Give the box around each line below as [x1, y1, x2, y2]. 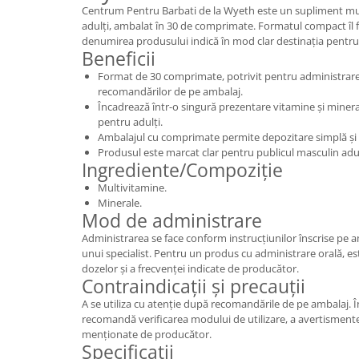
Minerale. [98, 195, 142, 210]
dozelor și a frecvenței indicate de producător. [82, 260, 299, 276]
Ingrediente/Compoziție [82, 156, 283, 183]
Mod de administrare [82, 207, 262, 233]
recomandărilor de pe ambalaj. [98, 83, 243, 99]
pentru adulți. [98, 114, 163, 129]
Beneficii [82, 45, 155, 71]
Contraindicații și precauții [82, 272, 305, 299]
